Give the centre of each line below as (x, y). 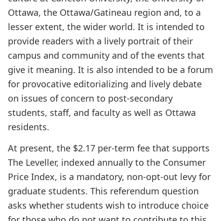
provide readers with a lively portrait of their (100, 41)
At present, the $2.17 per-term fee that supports (109, 148)
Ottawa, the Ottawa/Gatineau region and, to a (104, 12)
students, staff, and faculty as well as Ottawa (102, 112)
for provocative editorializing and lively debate (105, 84)
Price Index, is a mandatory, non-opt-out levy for (109, 177)
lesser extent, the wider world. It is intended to (106, 27)
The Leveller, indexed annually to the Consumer (107, 162)
